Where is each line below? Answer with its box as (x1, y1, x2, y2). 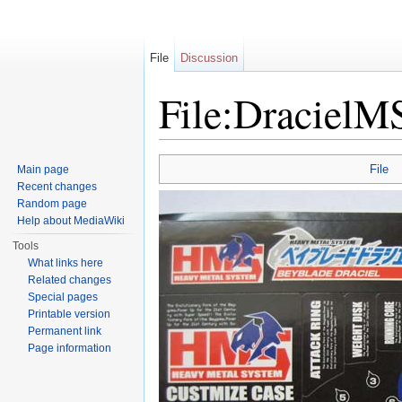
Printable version (28, 308, 111, 320)
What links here (28, 257, 104, 269)
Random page (17, 197, 88, 210)
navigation (212, 139, 270, 154)
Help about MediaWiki (17, 214, 126, 227)
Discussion (180, 51, 239, 65)
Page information (28, 342, 112, 354)
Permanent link (28, 325, 102, 337)
